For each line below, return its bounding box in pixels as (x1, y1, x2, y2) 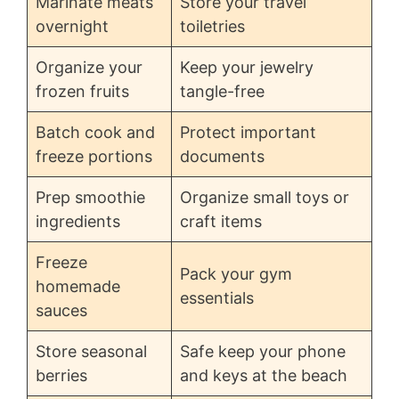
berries (36, 366, 87, 385)
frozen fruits (36, 82, 129, 101)
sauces (36, 301, 87, 320)
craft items (180, 212, 262, 231)
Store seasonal (36, 342, 147, 361)
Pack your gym (180, 265, 292, 283)
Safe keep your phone (180, 342, 346, 361)
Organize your (36, 58, 142, 77)
